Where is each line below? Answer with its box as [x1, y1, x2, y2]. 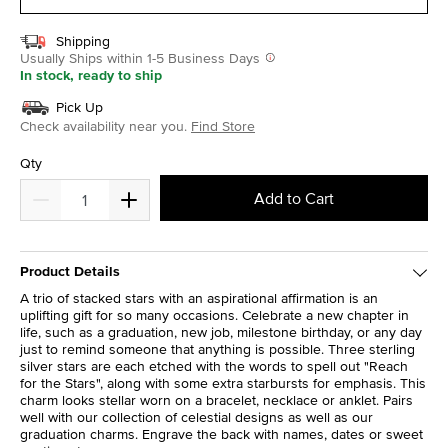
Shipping [56, 31, 110, 51]
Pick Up [56, 97, 103, 117]
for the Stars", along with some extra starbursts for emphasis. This [20, 373, 426, 394]
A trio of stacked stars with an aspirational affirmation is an [20, 288, 378, 309]
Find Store [191, 116, 255, 136]
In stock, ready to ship [20, 65, 162, 85]
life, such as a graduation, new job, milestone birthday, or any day [20, 322, 422, 343]
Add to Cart [254, 187, 334, 209]
